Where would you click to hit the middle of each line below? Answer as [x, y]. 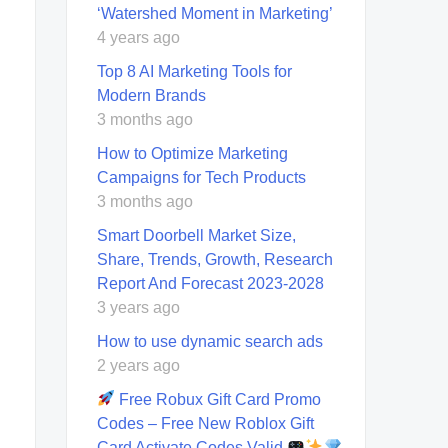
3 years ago [138, 307]
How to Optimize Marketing [192, 153]
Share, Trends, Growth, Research [215, 259]
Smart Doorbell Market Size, [196, 235]
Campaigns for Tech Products [201, 177]
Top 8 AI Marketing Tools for [194, 71]
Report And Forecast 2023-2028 [210, 283]
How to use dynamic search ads [210, 341]
